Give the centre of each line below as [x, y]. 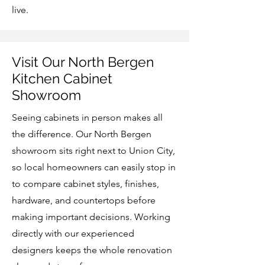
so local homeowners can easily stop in [94, 167]
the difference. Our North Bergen [82, 134]
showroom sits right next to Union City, [93, 151]
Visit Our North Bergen [83, 62]
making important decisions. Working [91, 217]
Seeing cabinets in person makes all [87, 117]
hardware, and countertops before [84, 200]
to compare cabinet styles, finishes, [85, 184]
